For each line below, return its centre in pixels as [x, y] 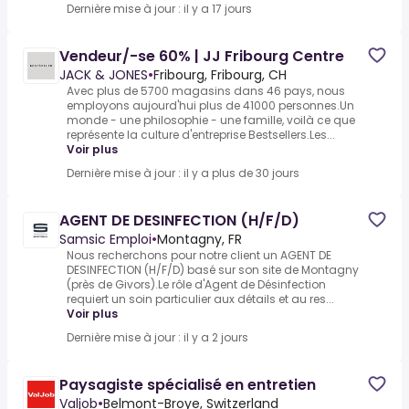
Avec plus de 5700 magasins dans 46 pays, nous [206, 91]
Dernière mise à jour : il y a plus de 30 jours [183, 173]
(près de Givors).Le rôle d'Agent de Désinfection [196, 285]
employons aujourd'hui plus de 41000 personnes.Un [210, 106]
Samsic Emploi [105, 240]
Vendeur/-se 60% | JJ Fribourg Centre [202, 57]
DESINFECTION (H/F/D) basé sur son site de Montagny [213, 270]
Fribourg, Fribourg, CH [220, 75]
